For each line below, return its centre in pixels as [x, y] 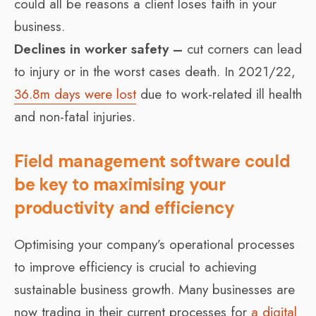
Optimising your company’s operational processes [154, 244]
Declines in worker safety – [98, 49]
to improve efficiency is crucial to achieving [135, 267]
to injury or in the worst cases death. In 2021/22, [155, 71]
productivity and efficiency [124, 207]
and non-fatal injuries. [75, 116]
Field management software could [152, 161]
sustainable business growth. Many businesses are [154, 289]
